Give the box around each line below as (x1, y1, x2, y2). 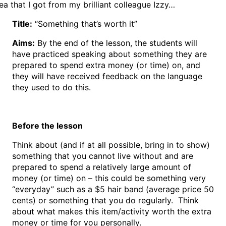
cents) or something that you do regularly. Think (12, 195, 199, 206)
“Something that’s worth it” (32, 19, 137, 29)
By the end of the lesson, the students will (35, 38, 197, 48)
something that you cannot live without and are (12, 151, 193, 161)
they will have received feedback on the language (12, 71, 202, 82)
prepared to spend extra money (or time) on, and (12, 60, 200, 71)
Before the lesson (12, 121, 83, 131)
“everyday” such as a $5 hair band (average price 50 (12, 184, 214, 195)
